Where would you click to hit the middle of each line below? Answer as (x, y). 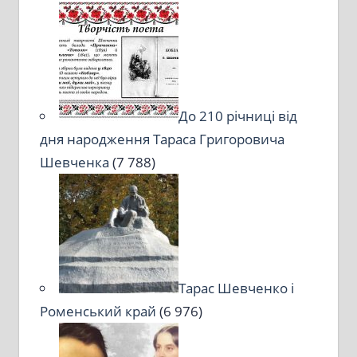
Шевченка (74, 163)
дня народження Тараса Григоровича (162, 139)
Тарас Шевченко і (236, 288)
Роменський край (98, 312)
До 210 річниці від (237, 116)
